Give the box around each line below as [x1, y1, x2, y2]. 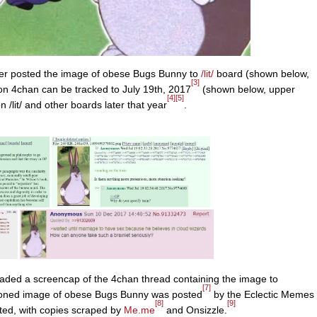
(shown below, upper [200, 83, 295, 96]
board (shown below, [214, 68, 309, 80]
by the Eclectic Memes [211, 289, 314, 301]
